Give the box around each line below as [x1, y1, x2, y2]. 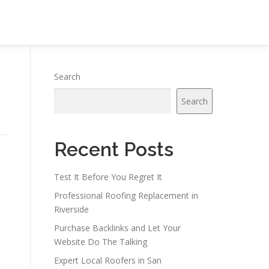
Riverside [54, 204, 89, 215]
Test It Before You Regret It [54, 171, 162, 183]
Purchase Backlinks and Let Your [54, 222, 181, 234]
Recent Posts [54, 138, 174, 160]
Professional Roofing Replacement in [54, 190, 198, 201]
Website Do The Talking [54, 236, 147, 247]
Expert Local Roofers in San [54, 255, 162, 266]
